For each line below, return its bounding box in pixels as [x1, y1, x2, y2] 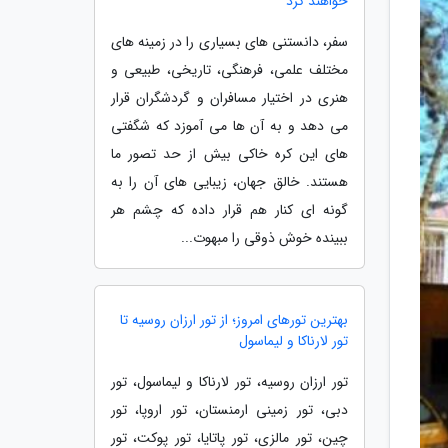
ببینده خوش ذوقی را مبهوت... [181, 227, 348, 249]
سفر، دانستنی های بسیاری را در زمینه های [111, 31, 348, 53]
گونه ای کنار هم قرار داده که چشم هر [111, 199, 348, 221]
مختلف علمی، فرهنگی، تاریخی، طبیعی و [111, 59, 348, 81]
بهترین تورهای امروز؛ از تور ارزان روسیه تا [120, 309, 348, 331]
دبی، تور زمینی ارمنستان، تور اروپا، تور [111, 399, 348, 421]
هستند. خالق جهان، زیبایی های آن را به [111, 171, 348, 193]
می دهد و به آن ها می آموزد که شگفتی [111, 115, 348, 137]
